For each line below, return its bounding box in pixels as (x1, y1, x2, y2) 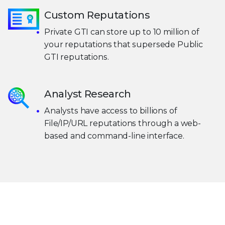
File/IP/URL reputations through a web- (44, 118, 201, 128)
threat (179, 206, 211, 218)
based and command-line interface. (44, 131, 184, 141)
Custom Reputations (44, 9, 150, 21)
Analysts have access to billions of (44, 105, 177, 116)
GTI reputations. (44, 52, 109, 62)
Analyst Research (44, 87, 132, 100)
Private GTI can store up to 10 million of (44, 27, 199, 37)
